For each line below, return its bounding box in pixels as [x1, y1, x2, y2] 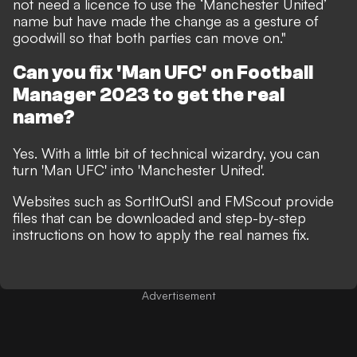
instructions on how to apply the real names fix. [13, 225, 309, 243]
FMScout [225, 191, 281, 210]
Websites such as [13, 191, 125, 210]
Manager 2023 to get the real [13, 84, 284, 106]
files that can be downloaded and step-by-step [13, 208, 306, 226]
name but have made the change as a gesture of [13, 11, 319, 29]
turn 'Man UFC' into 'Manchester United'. [13, 160, 265, 178]
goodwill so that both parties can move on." [13, 28, 286, 46]
